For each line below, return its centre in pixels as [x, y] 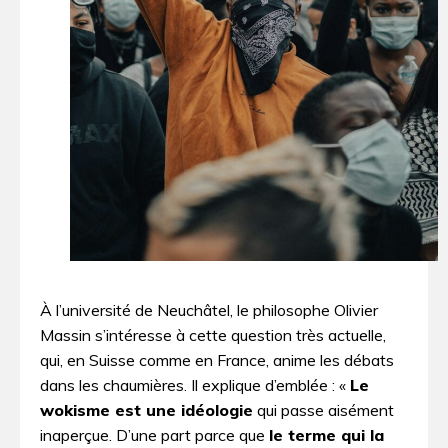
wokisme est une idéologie [146, 410]
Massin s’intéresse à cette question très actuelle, [213, 335]
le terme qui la [326, 435]
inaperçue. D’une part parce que [154, 435]
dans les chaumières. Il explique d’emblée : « [195, 385]
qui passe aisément [323, 410]
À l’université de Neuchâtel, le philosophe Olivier [209, 310]
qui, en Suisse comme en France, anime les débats [217, 360]
